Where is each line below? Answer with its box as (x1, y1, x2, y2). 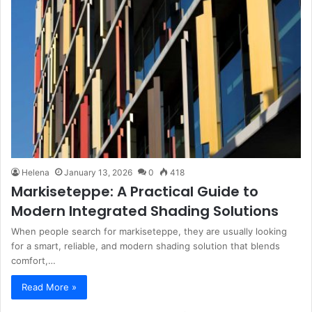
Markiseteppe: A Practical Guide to (11, 182, 258, 202)
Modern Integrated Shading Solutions (11, 201, 279, 221)
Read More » (22, 281, 77, 293)
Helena (22, 167, 49, 178)
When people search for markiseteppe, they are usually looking (11, 226, 287, 237)
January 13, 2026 (64, 167, 132, 178)
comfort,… (11, 255, 56, 267)
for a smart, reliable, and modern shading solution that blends (11, 240, 280, 252)
